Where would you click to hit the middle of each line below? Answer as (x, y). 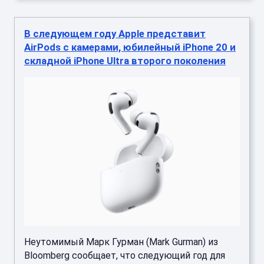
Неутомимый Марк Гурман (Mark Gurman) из (121, 242)
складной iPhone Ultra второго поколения (125, 60)
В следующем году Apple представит (115, 33)
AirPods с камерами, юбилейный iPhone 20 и (130, 47)
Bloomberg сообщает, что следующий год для (125, 255)
